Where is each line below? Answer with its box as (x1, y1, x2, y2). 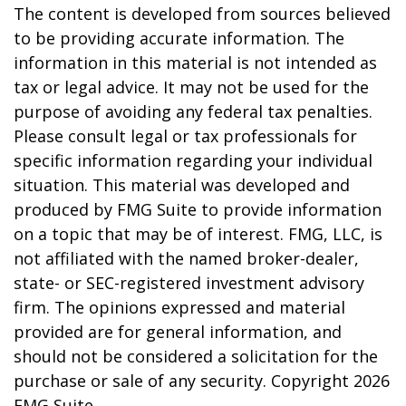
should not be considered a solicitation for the (14, 345, 378, 367)
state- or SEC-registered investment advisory (14, 272, 364, 294)
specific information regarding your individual (14, 150, 372, 171)
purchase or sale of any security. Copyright (14, 370, 353, 391)
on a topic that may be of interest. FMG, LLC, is (14, 223, 382, 245)
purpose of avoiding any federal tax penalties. (14, 101, 372, 122)
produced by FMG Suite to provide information (14, 198, 382, 220)
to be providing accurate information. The (14, 27, 344, 49)
